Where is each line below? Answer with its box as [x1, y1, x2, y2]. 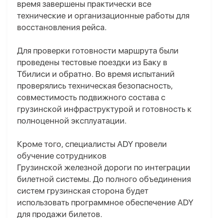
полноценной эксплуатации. [17, 116, 127, 126]
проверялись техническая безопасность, [17, 81, 173, 91]
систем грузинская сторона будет [17, 186, 148, 196]
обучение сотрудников [17, 151, 107, 161]
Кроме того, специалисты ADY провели [17, 139, 167, 149]
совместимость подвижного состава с [17, 92, 165, 103]
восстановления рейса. [17, 22, 107, 33]
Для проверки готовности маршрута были [17, 46, 179, 56]
